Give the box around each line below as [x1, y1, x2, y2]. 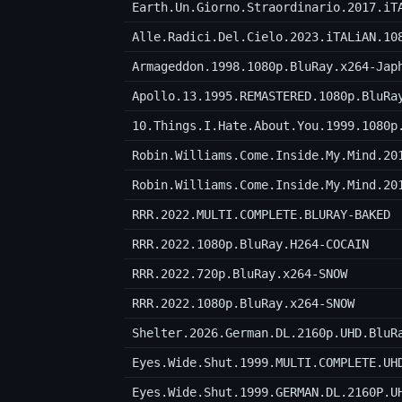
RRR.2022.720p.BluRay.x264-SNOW [131, 267, 347, 282]
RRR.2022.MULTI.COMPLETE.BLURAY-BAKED [131, 207, 390, 223]
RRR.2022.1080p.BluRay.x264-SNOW [131, 296, 354, 311]
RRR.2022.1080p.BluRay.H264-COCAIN [131, 237, 369, 252]
